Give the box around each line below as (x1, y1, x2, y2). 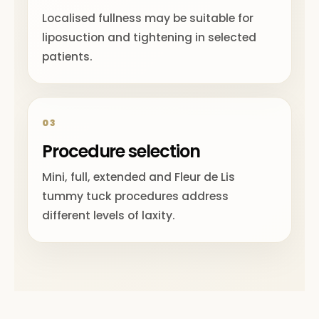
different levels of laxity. (42, 208, 175, 223)
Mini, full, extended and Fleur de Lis (42, 169, 235, 184)
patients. (42, 49, 93, 64)
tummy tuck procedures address (42, 189, 229, 204)
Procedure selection (42, 140, 200, 163)
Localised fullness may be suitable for (42, 11, 253, 26)
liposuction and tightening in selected (42, 30, 256, 45)
